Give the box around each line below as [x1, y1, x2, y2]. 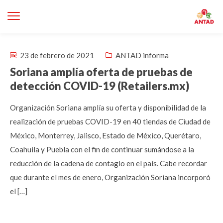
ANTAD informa [115, 51, 169, 60]
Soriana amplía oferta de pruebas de [10, 65, 193, 79]
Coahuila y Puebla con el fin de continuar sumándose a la [10, 145, 194, 154]
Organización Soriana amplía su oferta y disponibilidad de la [10, 103, 206, 112]
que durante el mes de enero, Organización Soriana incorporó [10, 173, 211, 182]
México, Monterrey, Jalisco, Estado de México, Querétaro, [10, 131, 201, 140]
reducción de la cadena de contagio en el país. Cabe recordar [10, 159, 207, 168]
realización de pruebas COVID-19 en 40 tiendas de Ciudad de [10, 117, 211, 126]
